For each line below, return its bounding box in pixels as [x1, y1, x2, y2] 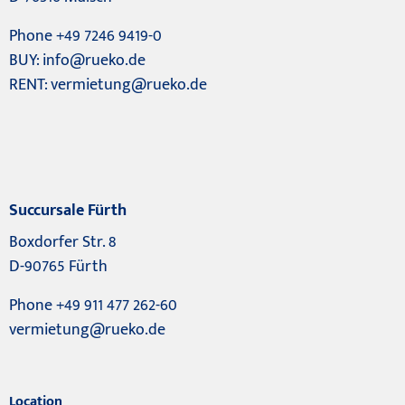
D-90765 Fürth [9, 253, 108, 281]
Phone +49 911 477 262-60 [9, 292, 177, 320]
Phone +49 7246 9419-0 [9, 23, 162, 51]
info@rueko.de [42, 47, 146, 75]
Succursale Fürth [9, 197, 127, 225]
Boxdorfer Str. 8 [9, 229, 116, 257]
